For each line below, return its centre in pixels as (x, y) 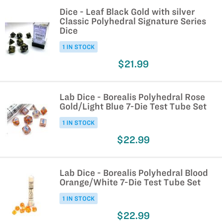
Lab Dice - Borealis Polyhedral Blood (134, 173)
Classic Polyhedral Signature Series (133, 21)
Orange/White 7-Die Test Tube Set (130, 182)
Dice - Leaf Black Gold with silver (127, 12)
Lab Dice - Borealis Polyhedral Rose (132, 97)
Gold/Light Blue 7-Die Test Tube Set (133, 106)
